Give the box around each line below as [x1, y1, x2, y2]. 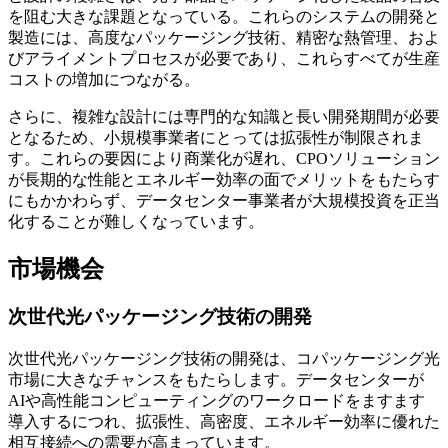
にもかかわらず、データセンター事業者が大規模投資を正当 [8, 191, 440, 209]
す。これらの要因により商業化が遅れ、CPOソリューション [8, 149, 440, 167]
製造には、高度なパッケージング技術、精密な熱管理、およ [8, 28, 440, 46]
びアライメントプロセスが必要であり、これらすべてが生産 [8, 49, 440, 67]
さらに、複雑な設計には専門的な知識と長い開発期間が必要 [8, 107, 440, 125]
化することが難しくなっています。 [8, 212, 264, 230]
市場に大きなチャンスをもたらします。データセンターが [8, 371, 424, 389]
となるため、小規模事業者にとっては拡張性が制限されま [8, 128, 424, 146]
